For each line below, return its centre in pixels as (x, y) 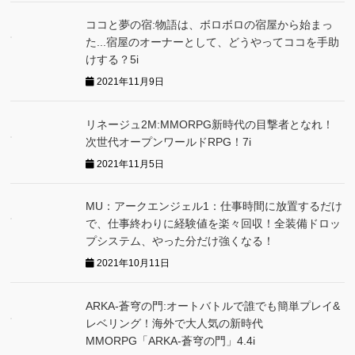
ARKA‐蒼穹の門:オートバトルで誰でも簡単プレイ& (213, 305)
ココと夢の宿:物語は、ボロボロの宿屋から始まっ (210, 25)
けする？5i (113, 59)
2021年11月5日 (130, 164)
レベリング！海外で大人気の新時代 (175, 323)
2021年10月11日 (132, 263)
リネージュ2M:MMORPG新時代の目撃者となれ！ (210, 124)
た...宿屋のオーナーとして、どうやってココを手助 (213, 42)
